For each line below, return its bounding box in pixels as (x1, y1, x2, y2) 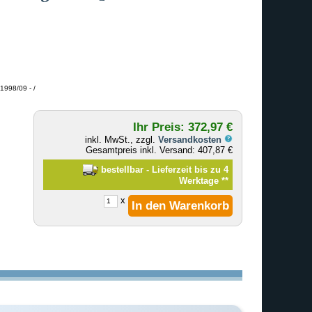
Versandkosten (158, 134, 225, 145)
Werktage (178, 175, 221, 186)
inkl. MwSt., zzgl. (85, 134, 159, 145)
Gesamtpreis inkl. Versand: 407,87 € (86, 144, 233, 155)
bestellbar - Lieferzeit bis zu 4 (97, 164, 228, 175)
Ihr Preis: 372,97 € (133, 119, 233, 134)
